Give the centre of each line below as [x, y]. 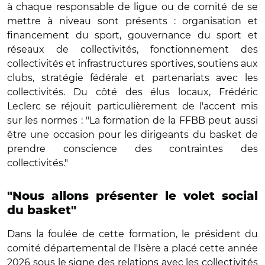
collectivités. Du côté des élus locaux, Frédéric [132, 92]
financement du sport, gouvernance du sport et [132, 35]
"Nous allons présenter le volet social [132, 196]
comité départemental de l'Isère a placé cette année [132, 248]
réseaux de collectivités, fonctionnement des [132, 49]
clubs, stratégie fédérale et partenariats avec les [132, 77]
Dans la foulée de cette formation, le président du [132, 234]
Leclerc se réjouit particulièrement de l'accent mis [132, 106]
